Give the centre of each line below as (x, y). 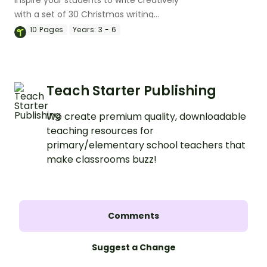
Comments (133, 215)
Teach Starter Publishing (131, 91)
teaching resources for (100, 131)
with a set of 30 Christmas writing (84, 14)
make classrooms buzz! (102, 159)
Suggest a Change (133, 247)
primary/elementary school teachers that (146, 145)
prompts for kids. (49, 28)
